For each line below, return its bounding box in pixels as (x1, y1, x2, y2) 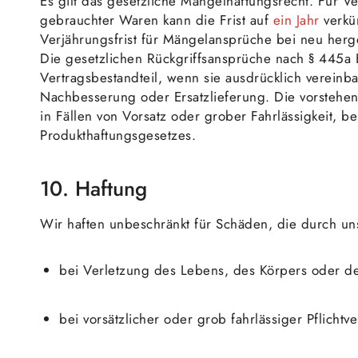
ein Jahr (272, 10, 320, 30)
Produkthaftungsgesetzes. (40, 125, 196, 145)
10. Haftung (40, 173, 147, 205)
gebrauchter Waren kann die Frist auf (40, 10, 273, 30)
